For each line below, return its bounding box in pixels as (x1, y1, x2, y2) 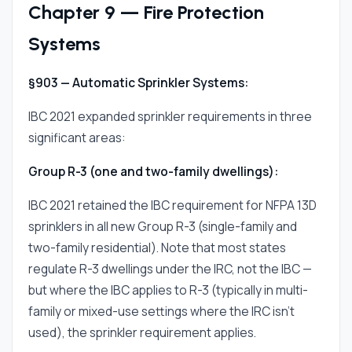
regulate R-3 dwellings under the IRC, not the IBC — (28, 260, 312, 277)
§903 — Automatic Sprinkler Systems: (28, 74, 248, 91)
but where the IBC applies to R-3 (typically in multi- (28, 281, 308, 299)
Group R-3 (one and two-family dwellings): (28, 163, 278, 180)
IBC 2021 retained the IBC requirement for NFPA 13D (28, 196, 317, 214)
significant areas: (28, 129, 126, 146)
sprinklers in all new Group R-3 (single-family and (28, 218, 297, 235)
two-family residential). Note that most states (28, 239, 286, 256)
